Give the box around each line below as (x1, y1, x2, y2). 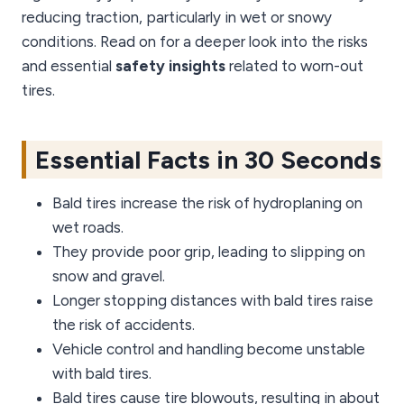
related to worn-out (225, 57, 363, 76)
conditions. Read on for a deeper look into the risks (22, 32, 368, 51)
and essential (22, 57, 115, 76)
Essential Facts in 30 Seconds (35, 144, 381, 176)
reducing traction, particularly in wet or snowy (22, 8, 332, 27)
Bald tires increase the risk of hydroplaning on (52, 194, 363, 213)
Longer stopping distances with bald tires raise (52, 291, 373, 310)
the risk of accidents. (52, 316, 195, 335)
